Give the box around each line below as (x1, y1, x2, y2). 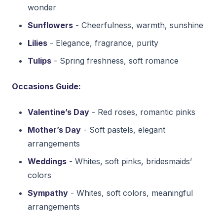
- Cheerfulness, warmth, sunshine (73, 20, 203, 30)
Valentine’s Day (28, 107, 89, 117)
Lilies (28, 37, 47, 48)
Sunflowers (28, 20, 73, 30)
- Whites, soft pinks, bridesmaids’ (67, 156, 192, 166)
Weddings (28, 156, 67, 166)
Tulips (28, 55, 51, 66)
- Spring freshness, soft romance (51, 55, 179, 66)
